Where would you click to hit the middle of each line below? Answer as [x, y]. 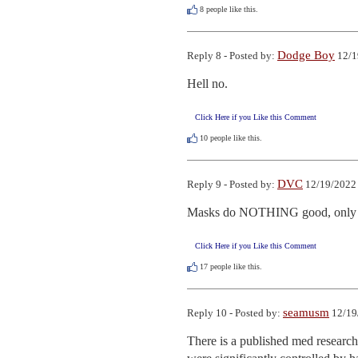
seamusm [306, 313]
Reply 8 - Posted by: [232, 56]
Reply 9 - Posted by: [232, 185]
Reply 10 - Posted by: [235, 313]
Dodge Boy [306, 56]
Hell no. [207, 84]
